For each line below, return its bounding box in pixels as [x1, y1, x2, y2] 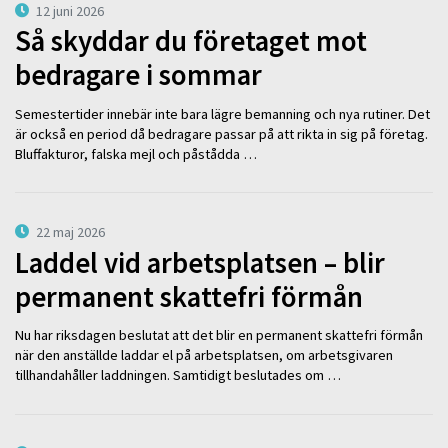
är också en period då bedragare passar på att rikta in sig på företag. [15, 124, 428, 143]
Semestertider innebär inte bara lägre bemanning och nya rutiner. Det [15, 104, 430, 123]
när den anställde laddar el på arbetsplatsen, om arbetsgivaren [15, 346, 393, 365]
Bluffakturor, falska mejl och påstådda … [15, 144, 257, 163]
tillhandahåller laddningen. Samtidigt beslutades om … [15, 366, 341, 385]
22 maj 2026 [36, 223, 106, 242]
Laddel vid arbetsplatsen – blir [15, 244, 385, 281]
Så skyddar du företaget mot [15, 23, 367, 60]
